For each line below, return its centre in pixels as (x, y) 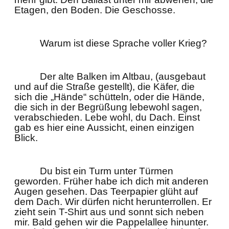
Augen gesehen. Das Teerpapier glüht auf (106, 191)
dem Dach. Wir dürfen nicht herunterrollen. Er (113, 202)
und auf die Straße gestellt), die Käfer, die (105, 87)
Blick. (26, 138)
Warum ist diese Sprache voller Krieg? (123, 43)
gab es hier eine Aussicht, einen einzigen (104, 128)
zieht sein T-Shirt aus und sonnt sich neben (109, 212)
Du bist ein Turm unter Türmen (107, 171)
